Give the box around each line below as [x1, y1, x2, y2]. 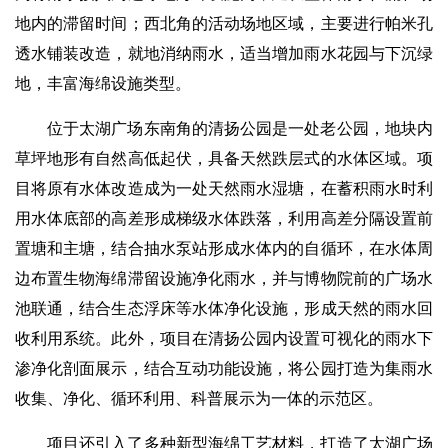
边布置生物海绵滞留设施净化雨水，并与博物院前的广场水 [15, 270, 433, 287]
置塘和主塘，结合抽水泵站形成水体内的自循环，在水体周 [15, 240, 433, 257]
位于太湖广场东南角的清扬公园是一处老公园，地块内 [47, 120, 433, 137]
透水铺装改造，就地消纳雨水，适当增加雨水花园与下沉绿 [15, 45, 433, 62]
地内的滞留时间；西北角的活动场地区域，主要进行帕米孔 [15, 15, 433, 32]
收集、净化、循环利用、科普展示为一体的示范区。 [15, 390, 383, 407]
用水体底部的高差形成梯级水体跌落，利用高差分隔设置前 [15, 210, 433, 227]
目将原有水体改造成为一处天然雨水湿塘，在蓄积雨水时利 [15, 180, 433, 197]
